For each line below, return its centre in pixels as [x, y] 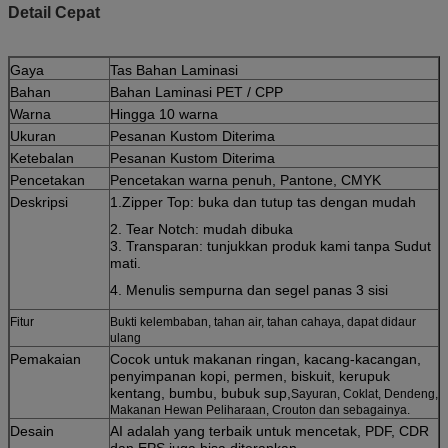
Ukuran [33, 135]
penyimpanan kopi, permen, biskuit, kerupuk [250, 375]
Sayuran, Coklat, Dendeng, [364, 393]
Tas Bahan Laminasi [174, 69]
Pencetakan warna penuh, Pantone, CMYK [245, 179]
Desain [32, 430]
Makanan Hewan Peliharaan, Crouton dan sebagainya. [260, 409]
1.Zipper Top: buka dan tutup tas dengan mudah [263, 201]
